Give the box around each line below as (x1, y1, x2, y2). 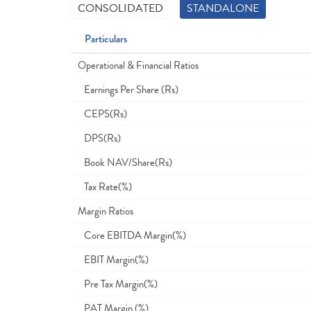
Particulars (85, 31, 127, 47)
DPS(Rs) (78, 131, 121, 146)
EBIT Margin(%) (78, 252, 149, 267)
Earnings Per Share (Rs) (78, 82, 178, 97)
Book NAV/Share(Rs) (78, 155, 172, 170)
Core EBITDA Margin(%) (78, 228, 186, 243)
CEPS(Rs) (78, 106, 127, 121)
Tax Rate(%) (78, 179, 132, 194)
